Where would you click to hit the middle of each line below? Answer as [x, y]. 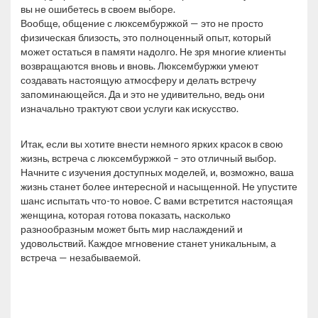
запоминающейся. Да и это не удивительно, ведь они [143, 94]
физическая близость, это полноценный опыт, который [146, 37]
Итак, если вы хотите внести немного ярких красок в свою [152, 143]
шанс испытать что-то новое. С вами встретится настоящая [157, 200]
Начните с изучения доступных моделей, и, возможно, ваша [157, 172]
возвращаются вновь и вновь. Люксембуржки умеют [139, 65]
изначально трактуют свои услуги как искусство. [130, 108]
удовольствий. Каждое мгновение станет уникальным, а [148, 243]
